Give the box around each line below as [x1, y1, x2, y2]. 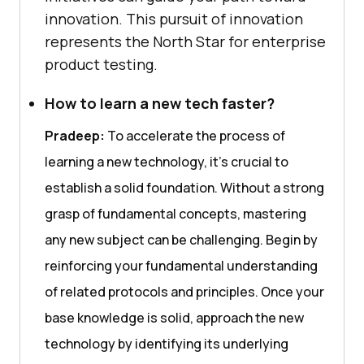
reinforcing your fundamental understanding [45, 256, 318, 275]
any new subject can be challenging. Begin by [45, 230, 318, 249]
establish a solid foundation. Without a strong [45, 178, 324, 197]
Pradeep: [45, 126, 105, 145]
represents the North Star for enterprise [45, 31, 326, 51]
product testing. [45, 54, 158, 74]
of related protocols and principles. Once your [45, 282, 324, 301]
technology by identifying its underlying [45, 334, 288, 353]
